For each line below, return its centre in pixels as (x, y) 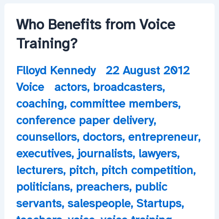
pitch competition (147, 170)
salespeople (99, 203)
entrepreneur (163, 137)
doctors (102, 137)
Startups (159, 203)
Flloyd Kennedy (57, 70)
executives (44, 153)
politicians (43, 186)
